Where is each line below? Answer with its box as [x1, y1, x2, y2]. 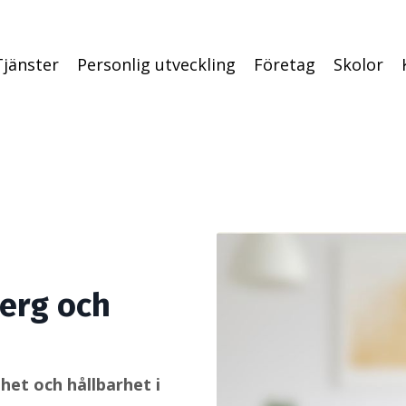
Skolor [333, 53, 383, 75]
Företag [254, 53, 315, 75]
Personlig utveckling [77, 53, 236, 75]
